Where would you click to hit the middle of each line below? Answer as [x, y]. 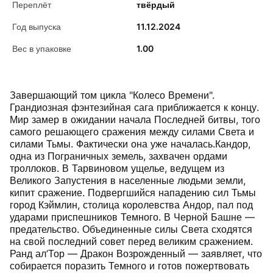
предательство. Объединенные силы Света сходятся [131, 229]
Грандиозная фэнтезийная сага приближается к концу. [134, 108]
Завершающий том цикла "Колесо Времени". [112, 95]
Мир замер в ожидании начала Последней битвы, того [135, 120]
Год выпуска [37, 27]
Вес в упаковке [42, 49]
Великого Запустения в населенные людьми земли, [128, 181]
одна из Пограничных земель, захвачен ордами [119, 156]
